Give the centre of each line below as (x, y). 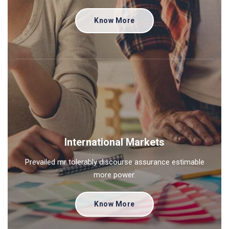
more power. (114, 175)
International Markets (114, 142)
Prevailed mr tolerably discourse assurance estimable (114, 162)
